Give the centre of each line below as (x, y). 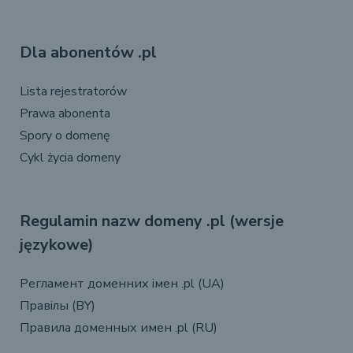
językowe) (57, 245)
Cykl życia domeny (70, 158)
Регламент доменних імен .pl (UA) (122, 284)
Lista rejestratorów (73, 92)
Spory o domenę (65, 136)
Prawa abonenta (65, 114)
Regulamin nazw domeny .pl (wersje (152, 221)
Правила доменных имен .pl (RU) (119, 328)
